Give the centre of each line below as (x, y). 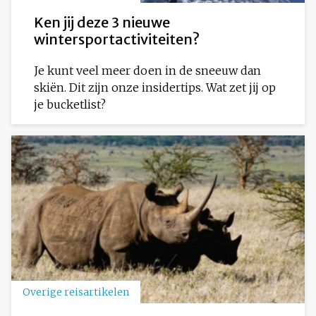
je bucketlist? (74, 104)
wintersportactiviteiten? (117, 39)
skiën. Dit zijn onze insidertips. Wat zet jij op (155, 87)
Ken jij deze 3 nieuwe (102, 22)
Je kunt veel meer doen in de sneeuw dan (147, 70)
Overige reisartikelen (76, 292)
